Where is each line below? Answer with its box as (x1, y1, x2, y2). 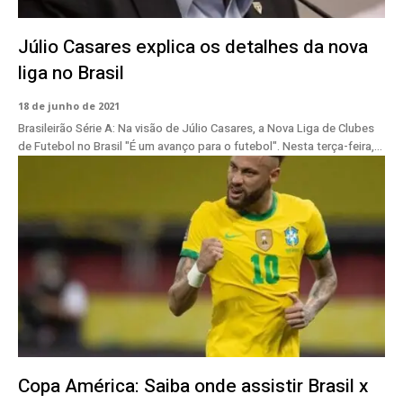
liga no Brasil (18, 59, 124, 88)
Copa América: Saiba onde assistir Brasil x (18, 372, 369, 401)
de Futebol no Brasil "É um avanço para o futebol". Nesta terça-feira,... (282, 138, 382, 156)
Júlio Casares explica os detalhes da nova (18, 33, 368, 62)
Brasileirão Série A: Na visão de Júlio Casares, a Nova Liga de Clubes (18, 120, 374, 138)
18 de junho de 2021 (18, 99, 120, 113)
